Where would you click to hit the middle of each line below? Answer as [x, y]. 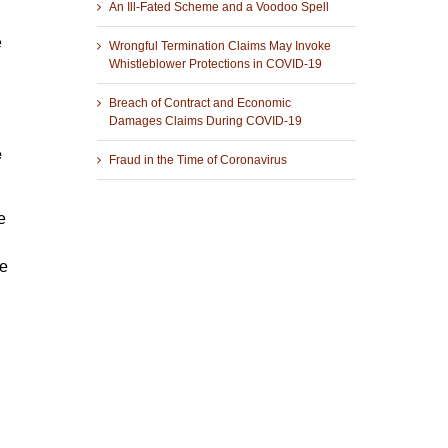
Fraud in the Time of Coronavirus [197, 159]
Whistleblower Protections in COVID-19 [215, 63]
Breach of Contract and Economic [199, 102]
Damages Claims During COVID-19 [205, 120]
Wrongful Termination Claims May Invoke [219, 45]
